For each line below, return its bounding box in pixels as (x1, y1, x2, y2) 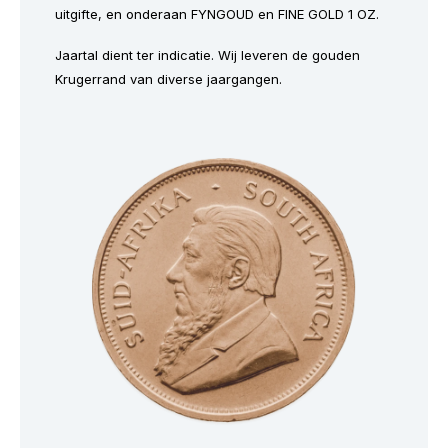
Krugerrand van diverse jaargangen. (55, 70, 282, 87)
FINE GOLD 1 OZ (278, 5, 376, 22)
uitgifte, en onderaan (55, 5, 191, 22)
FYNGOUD (191, 5, 254, 22)
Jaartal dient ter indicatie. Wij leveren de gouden (55, 46, 360, 63)
